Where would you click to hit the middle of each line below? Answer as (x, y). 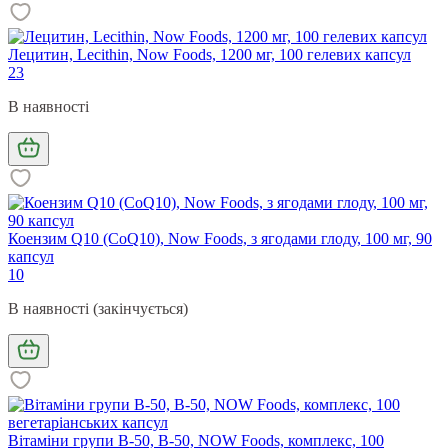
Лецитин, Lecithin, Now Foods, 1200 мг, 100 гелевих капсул (209, 54)
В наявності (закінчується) (98, 308)
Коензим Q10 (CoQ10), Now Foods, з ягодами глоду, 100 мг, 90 (220, 238)
